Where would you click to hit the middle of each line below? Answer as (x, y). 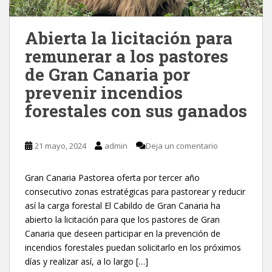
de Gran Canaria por (107, 74)
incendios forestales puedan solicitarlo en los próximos (133, 247)
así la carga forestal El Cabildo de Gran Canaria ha (123, 205)
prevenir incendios (104, 92)
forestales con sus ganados (136, 110)
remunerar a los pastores (127, 56)
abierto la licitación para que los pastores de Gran (122, 219)
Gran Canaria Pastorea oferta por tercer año (112, 177)
